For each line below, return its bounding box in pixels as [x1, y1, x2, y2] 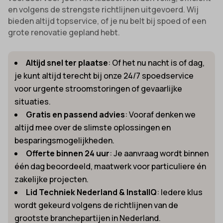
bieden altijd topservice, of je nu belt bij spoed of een [8, 15, 207, 26]
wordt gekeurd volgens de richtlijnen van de [14, 199, 179, 211]
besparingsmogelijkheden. [14, 134, 115, 146]
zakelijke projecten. [14, 173, 89, 185]
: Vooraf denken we [125, 109, 196, 120]
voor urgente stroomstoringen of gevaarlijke [14, 83, 183, 94]
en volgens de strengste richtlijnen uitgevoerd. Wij [8, 3, 199, 15]
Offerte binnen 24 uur [26, 147, 110, 159]
